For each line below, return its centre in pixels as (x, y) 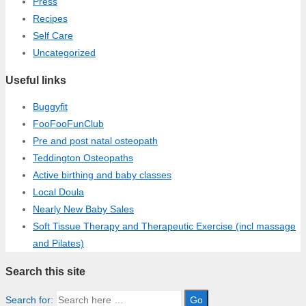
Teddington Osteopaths (83, 158)
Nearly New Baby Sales (83, 209)
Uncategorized (64, 52)
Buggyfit (50, 107)
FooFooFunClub (68, 124)
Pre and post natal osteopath (95, 141)
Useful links (36, 80)
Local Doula (58, 192)
